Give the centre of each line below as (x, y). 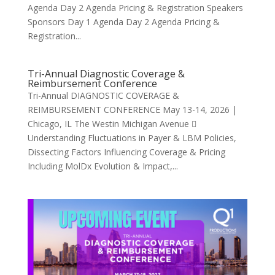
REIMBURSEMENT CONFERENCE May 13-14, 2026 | (132, 110)
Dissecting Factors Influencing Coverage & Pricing (126, 152)
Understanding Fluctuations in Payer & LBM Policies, (132, 138)
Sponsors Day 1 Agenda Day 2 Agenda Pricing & (123, 22)
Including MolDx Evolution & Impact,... (103, 166)
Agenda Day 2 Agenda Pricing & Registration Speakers (135, 8)
